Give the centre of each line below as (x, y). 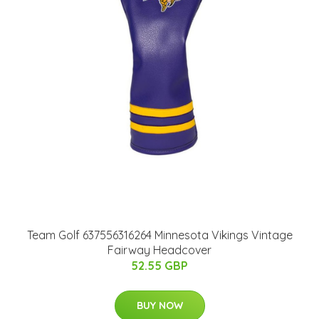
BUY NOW (159, 305)
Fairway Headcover (159, 250)
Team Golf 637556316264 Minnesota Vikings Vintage (159, 235)
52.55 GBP (159, 265)
